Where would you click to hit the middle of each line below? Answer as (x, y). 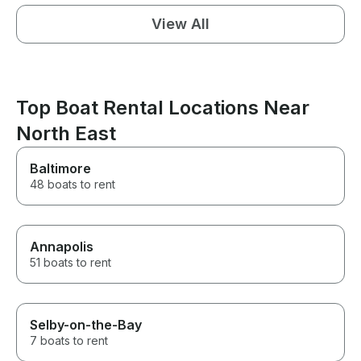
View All (180, 24)
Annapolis (62, 247)
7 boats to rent (69, 341)
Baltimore (60, 169)
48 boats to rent (73, 185)
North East (66, 134)
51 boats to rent (71, 263)
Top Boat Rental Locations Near (163, 108)
